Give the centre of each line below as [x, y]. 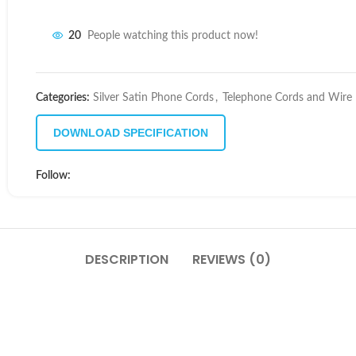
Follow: [53, 176]
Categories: [63, 98]
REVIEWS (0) [232, 259]
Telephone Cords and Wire [287, 98]
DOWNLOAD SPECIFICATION [131, 133]
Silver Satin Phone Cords [153, 98]
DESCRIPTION [127, 259]
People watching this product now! [173, 36]
